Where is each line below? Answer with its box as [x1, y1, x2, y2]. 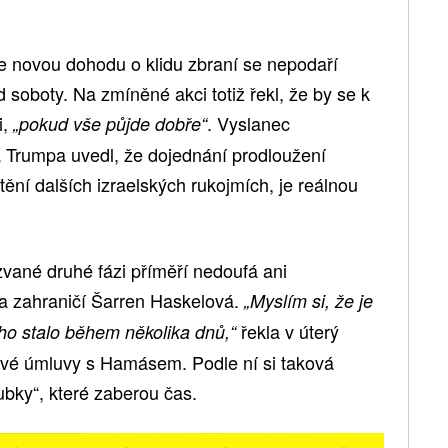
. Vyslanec [207, 109, 290, 136]
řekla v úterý [236, 317, 339, 344]
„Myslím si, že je [244, 287, 373, 313]
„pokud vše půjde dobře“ [13, 110, 207, 136]
